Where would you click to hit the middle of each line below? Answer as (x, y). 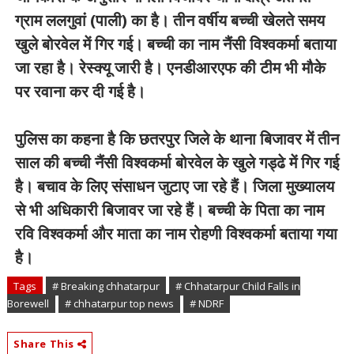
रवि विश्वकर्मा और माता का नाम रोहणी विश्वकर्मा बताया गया (176, 233)
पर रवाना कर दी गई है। (80, 91)
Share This (45, 344)
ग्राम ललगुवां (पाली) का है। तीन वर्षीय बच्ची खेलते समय (169, 20)
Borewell (28, 303)
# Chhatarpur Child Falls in (237, 286)
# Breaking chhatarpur (105, 286)
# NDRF (206, 303)
